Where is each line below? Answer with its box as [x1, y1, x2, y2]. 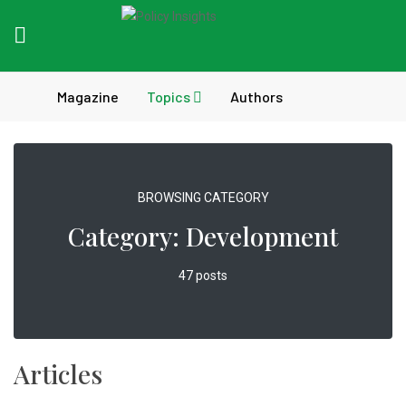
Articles [14, 357, 102, 391]
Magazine [57, 88, 119, 105]
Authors [230, 88, 283, 105]
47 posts [179, 268, 227, 283]
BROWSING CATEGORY [137, 190, 269, 205]
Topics [147, 88, 193, 105]
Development [186, 219, 338, 253]
